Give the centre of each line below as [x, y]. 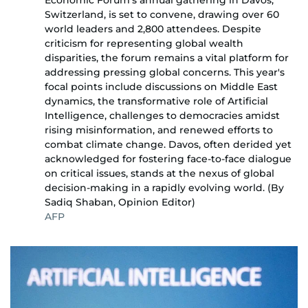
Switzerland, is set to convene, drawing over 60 [162, 15]
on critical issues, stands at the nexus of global [159, 174]
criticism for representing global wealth [144, 44]
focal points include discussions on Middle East [161, 87]
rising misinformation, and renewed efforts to [159, 130]
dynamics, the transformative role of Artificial [156, 101]
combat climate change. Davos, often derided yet [168, 145]
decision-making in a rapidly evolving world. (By [164, 188]
